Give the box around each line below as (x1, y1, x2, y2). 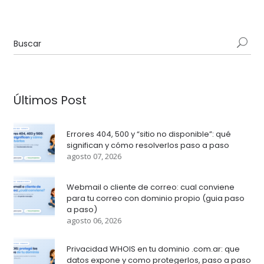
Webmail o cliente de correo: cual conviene (66, 181, 235, 193)
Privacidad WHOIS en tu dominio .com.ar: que (66, 243, 240, 255)
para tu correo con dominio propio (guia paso (66, 193, 245, 204)
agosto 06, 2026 (66, 215, 121, 226)
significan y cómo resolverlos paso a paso (66, 140, 229, 151)
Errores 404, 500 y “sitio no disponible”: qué (66, 128, 231, 140)
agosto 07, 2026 (66, 151, 121, 161)
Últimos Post (13, 92, 87, 108)
